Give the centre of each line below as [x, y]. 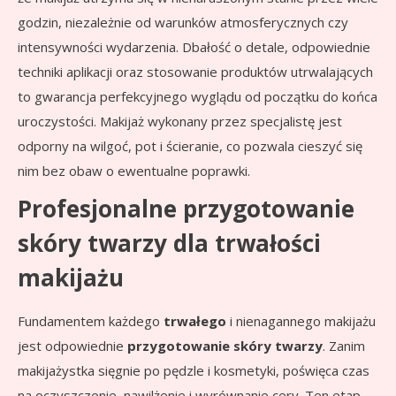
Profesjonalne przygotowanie [186, 209]
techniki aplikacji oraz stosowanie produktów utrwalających [195, 72]
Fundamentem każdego [91, 321]
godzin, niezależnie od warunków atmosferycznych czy [183, 23]
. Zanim [344, 346]
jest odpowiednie [72, 346]
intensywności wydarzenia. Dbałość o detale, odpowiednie [194, 47]
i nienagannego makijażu [301, 321]
